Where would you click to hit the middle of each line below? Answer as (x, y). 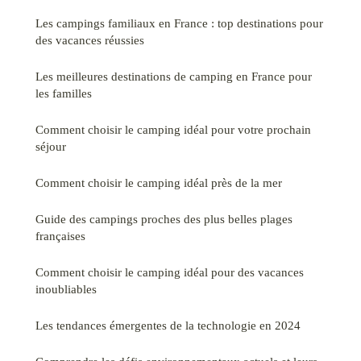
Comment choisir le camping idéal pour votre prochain (173, 130)
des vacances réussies (90, 40)
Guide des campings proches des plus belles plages (164, 219)
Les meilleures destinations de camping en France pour (174, 77)
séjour (51, 147)
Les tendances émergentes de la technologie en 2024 (168, 326)
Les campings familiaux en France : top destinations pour (179, 23)
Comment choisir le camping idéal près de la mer (159, 183)
